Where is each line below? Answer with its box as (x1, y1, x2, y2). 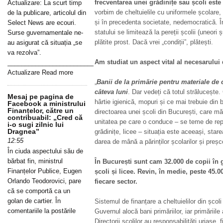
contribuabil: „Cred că (7, 113, 83, 121)
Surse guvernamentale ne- (7, 29, 83, 36)
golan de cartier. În (7, 197, 61, 205)
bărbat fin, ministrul (7, 157, 63, 165)
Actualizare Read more (7, 69, 73, 76)
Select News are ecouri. (7, 19, 76, 26)
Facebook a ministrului (7, 100, 86, 108)
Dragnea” (7, 127, 39, 135)
